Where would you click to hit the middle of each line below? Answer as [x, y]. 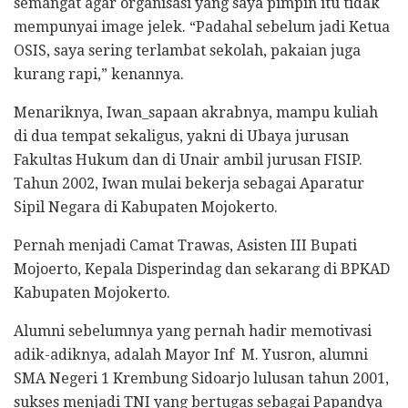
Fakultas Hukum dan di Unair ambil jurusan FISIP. [188, 159]
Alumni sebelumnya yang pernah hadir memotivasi [193, 331]
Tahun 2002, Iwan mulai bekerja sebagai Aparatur [189, 183]
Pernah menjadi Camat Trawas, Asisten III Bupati [185, 245]
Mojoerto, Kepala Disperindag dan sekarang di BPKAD [202, 269]
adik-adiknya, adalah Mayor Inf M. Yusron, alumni [191, 354]
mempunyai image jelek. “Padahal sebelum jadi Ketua [202, 26]
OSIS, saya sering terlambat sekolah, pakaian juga [187, 50]
